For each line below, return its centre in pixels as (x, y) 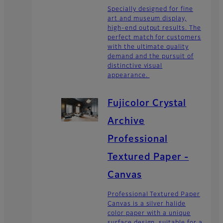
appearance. (129, 75)
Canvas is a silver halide (147, 204)
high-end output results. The (154, 28)
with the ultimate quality (148, 47)
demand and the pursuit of (151, 56)
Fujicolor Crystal (147, 103)
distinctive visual (135, 66)
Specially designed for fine (150, 9)
